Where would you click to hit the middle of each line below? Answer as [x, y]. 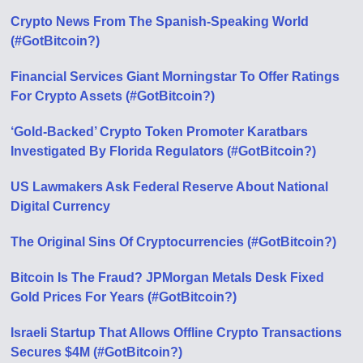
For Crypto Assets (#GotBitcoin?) [113, 96]
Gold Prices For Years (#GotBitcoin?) [124, 297]
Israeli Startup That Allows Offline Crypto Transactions [177, 333]
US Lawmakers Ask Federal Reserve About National [170, 187]
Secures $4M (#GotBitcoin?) [97, 352]
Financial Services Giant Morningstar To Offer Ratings [175, 77]
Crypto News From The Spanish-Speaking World [160, 22]
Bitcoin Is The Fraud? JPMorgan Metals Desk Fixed [168, 278]
